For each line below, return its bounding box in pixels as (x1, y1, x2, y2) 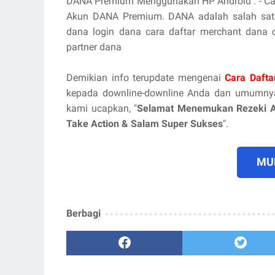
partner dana (66, 41, 122, 53)
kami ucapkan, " (66, 102, 137, 114)
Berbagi (66, 207, 101, 219)
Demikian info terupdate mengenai (66, 71, 225, 83)
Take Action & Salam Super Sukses (66, 117, 223, 130)
